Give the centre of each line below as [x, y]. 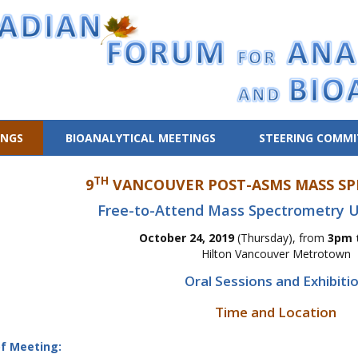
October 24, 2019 [187, 238]
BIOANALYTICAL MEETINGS [141, 138]
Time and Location [276, 312]
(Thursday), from [281, 238]
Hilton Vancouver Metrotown [276, 254]
